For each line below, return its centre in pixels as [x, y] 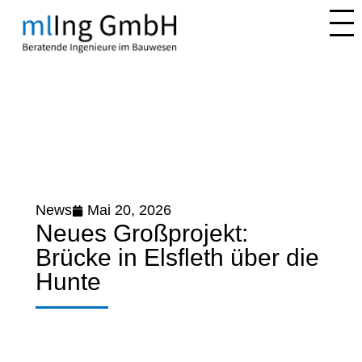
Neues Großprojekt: [142, 234]
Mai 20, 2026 [130, 210]
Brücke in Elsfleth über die [178, 258]
